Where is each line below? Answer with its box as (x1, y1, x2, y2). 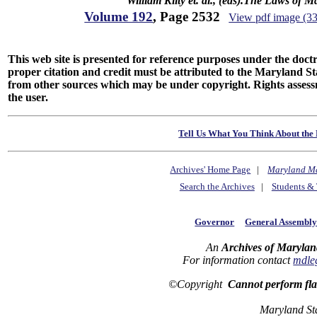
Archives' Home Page (170, 164, 251, 175)
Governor (195, 216, 235, 227)
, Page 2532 (153, 9, 221, 24)
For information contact (183, 254, 294, 266)
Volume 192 (84, 9, 154, 24)
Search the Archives (179, 181, 255, 192)
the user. (8, 91, 49, 103)
